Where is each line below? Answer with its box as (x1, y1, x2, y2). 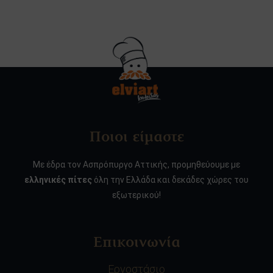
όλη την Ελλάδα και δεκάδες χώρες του (92, 175, 249, 185)
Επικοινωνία (93, 235, 180, 250)
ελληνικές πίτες (24, 175, 92, 185)
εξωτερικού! (112, 190, 161, 200)
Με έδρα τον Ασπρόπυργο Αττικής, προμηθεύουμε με (33, 160, 240, 169)
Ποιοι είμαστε (89, 130, 184, 145)
